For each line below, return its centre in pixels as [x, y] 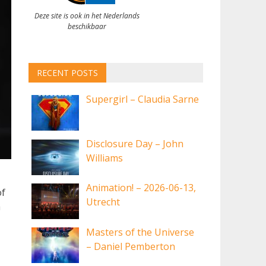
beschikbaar [87, 26]
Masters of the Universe [140, 232]
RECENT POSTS [67, 73]
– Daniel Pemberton [131, 246]
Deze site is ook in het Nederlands [87, 15]
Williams [105, 158]
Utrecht [103, 202]
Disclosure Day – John [135, 143]
